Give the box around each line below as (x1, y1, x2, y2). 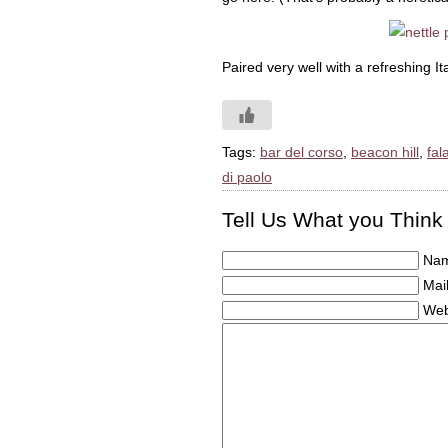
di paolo (222, 169, 272, 185)
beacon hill (351, 144, 419, 160)
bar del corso (260, 144, 343, 160)
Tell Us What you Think (222, 208, 443, 231)
